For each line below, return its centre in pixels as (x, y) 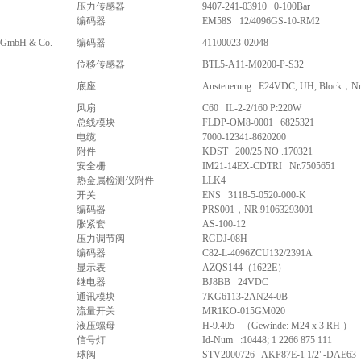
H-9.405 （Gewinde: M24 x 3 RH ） (277, 326)
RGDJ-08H (225, 239)
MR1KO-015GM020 (244, 311)
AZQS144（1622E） (245, 268)
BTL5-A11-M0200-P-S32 (253, 64)
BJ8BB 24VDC (235, 282)
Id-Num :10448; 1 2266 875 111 (267, 340)
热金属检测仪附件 (115, 180)
